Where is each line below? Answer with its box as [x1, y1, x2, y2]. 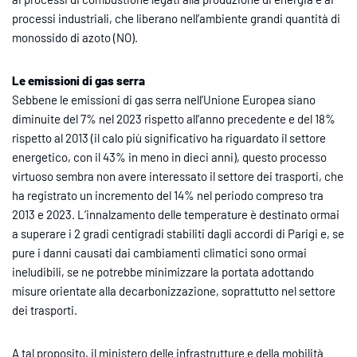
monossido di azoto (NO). [12, 29, 138, 45]
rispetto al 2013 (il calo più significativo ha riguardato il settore [12, 130, 326, 145]
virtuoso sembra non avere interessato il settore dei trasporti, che [12, 168, 343, 183]
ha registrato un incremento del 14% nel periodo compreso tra [12, 187, 324, 202]
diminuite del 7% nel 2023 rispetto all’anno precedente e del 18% [12, 111, 335, 126]
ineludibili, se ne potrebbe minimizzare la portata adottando [12, 264, 314, 279]
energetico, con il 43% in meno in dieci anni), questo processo [12, 149, 327, 164]
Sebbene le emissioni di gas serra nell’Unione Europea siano [12, 92, 316, 107]
